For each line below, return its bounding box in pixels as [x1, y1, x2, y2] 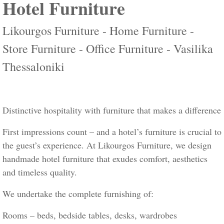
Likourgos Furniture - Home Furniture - [2, 22, 194, 39]
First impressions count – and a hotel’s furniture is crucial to [2, 125, 221, 138]
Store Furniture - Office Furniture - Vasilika [2, 40, 213, 57]
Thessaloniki [2, 58, 64, 75]
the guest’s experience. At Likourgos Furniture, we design [2, 139, 211, 151]
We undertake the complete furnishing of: [2, 187, 153, 200]
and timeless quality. [2, 166, 77, 178]
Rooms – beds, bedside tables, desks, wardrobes [2, 209, 177, 221]
